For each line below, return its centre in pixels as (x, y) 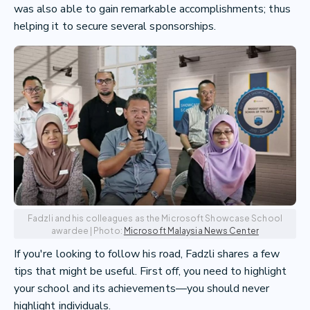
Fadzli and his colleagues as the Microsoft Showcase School (155, 219)
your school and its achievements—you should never (142, 289)
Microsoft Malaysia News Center (191, 231)
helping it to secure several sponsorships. (115, 26)
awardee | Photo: (88, 231)
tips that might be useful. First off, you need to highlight (150, 272)
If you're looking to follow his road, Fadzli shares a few (147, 254)
